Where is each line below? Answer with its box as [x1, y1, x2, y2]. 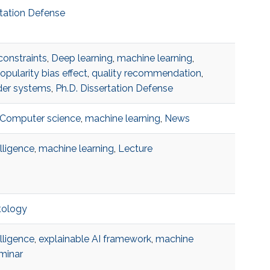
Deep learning [51, 52, 113, 64]
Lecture [118, 143, 152, 155]
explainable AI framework [38, 233, 151, 245]
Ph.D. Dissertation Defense [55, 83, 173, 95]
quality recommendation [91, 67, 201, 80]
